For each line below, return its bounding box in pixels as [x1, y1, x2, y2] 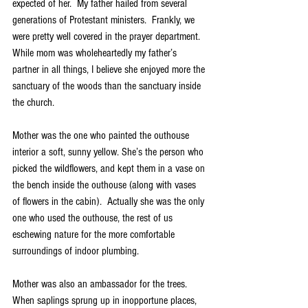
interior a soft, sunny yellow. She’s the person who [12, 146, 206, 159]
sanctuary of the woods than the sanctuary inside [12, 80, 203, 93]
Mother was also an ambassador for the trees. [12, 278, 192, 291]
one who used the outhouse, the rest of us [12, 212, 175, 225]
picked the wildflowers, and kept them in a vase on [12, 162, 208, 175]
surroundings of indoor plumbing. [12, 245, 139, 258]
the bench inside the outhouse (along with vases [12, 179, 199, 192]
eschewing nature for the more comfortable [12, 228, 177, 241]
